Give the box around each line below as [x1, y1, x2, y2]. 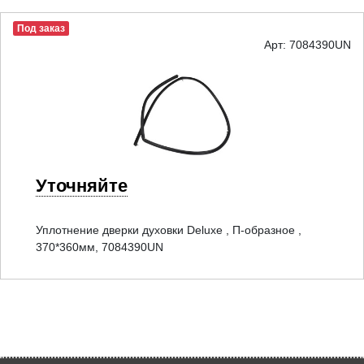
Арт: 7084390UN [264, 38, 351, 52]
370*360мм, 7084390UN [36, 240, 163, 253]
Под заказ [16, 23, 65, 35]
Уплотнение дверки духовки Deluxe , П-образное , [36, 223, 301, 236]
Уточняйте [36, 175, 128, 196]
